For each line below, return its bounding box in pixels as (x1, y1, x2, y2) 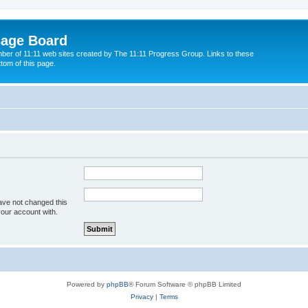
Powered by (67, 280, 107, 288)
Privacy (130, 292, 153, 300)
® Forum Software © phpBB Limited (129, 280, 241, 288)
